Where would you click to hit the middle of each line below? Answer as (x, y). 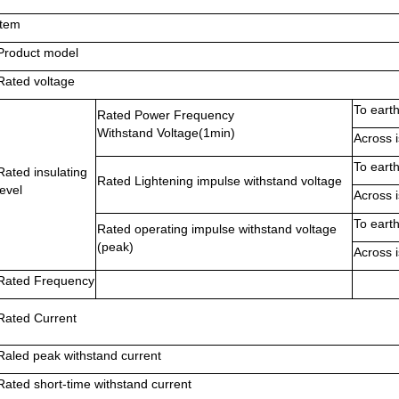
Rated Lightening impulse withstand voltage (220, 181)
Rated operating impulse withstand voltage (217, 229)
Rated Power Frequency (166, 115)
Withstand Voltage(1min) (166, 133)
